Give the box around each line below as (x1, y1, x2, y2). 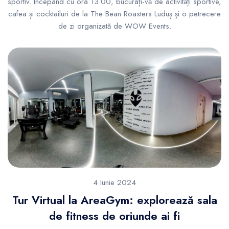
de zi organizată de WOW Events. (58, 20, 171, 32)
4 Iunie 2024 (93, 176, 136, 188)
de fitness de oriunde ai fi (49, 207, 180, 224)
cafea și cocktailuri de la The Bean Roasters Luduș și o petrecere (8, 8, 221, 19)
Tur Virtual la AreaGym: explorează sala (12, 191, 217, 208)
